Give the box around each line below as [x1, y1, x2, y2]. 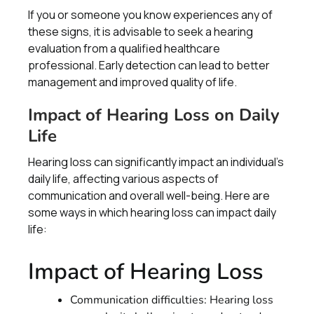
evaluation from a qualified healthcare [28, 41, 220, 56]
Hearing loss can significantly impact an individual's [28, 154, 284, 170]
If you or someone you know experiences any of [28, 7, 273, 22]
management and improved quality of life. [28, 74, 237, 90]
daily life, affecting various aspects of [28, 171, 219, 186]
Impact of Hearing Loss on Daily [28, 104, 280, 126]
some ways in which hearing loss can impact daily [28, 205, 276, 220]
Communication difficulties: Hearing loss [70, 292, 273, 308]
